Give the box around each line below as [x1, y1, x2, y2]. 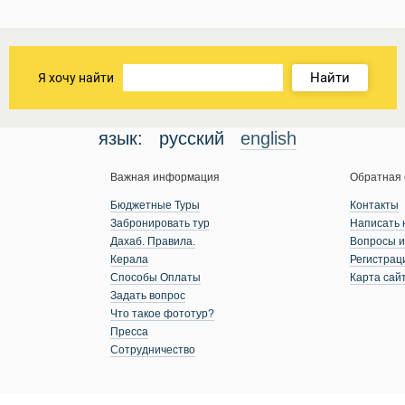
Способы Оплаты [109, 271, 201, 284]
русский [158, 128, 224, 148]
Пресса [109, 325, 148, 338]
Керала [109, 253, 148, 266]
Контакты [349, 199, 399, 212]
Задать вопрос [109, 289, 185, 302]
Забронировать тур [109, 217, 210, 230]
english [240, 128, 297, 148]
